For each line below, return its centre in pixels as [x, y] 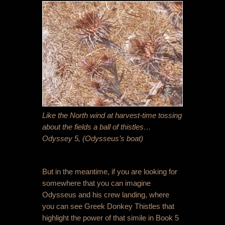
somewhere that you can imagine [96, 183]
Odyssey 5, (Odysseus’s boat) [93, 139]
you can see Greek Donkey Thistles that [108, 206]
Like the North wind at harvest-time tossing [112, 116]
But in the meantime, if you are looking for [110, 172]
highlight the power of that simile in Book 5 [110, 218]
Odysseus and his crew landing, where [106, 195]
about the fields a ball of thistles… [97, 127]
